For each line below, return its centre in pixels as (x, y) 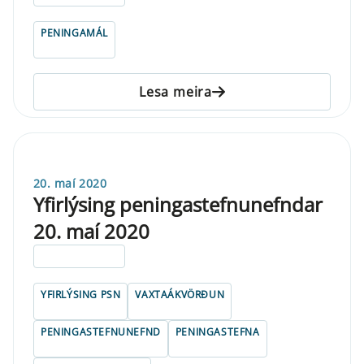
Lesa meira (175, 91)
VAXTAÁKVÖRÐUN (180, 294)
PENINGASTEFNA (217, 331)
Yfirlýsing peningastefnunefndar (178, 204)
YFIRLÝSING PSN (81, 294)
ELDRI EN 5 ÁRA (80, 256)
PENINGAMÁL (74, 32)
